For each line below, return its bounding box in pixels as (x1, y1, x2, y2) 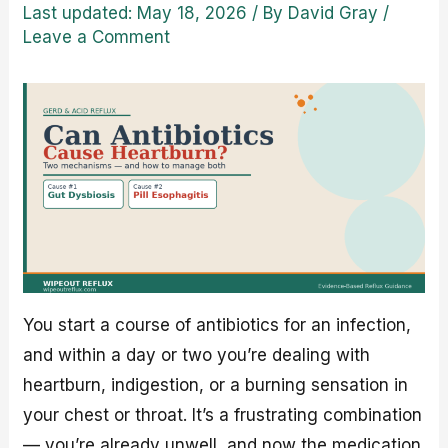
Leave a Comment (23, 26, 171, 47)
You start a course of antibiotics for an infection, (23, 315, 412, 336)
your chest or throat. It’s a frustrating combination (23, 405, 423, 426)
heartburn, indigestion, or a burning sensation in (23, 375, 409, 396)
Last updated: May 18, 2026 (23, 2, 248, 23)
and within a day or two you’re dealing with (23, 345, 371, 366)
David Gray (288, 2, 379, 23)
